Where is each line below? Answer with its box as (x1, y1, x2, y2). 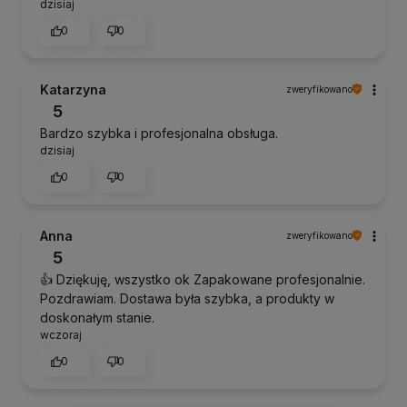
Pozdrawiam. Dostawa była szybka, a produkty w (40, 290, 334, 306)
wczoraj (40, 327, 82, 342)
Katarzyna (40, 81, 106, 97)
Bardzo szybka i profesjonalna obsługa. (40, 124, 278, 141)
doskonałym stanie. (40, 309, 154, 325)
